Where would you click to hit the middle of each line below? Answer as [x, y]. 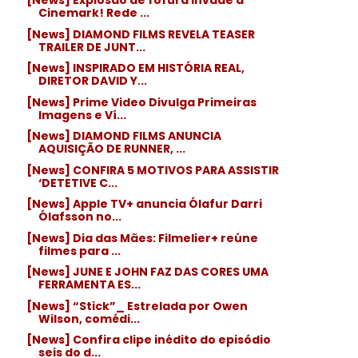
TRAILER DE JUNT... [92, 47]
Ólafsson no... [80, 217]
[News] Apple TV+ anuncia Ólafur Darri [145, 204]
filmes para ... [80, 251]
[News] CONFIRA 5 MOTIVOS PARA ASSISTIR [153, 170]
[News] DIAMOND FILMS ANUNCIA [124, 136]
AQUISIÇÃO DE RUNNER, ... [112, 149]
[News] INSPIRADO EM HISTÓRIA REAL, [136, 68]
